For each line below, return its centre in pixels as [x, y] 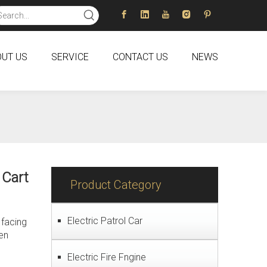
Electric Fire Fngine [107, 257]
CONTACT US [140, 57]
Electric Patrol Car [105, 221]
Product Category [116, 185]
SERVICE [70, 57]
